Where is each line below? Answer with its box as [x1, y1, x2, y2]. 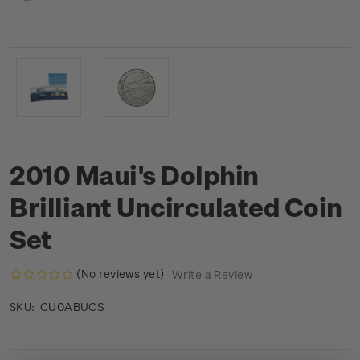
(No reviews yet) [76, 267, 165, 280]
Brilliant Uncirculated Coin [10, 191, 342, 222]
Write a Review [171, 268, 252, 282]
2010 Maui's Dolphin [10, 159, 259, 190]
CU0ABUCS [39, 300, 105, 314]
